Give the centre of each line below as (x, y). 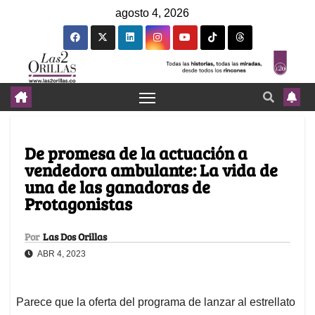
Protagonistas (78, 204)
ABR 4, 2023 (61, 254)
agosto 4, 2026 (152, 13)
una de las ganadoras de (117, 187)
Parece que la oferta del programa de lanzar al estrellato (156, 302)
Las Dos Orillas (75, 237)
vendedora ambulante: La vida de (151, 170)
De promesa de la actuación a (136, 153)
